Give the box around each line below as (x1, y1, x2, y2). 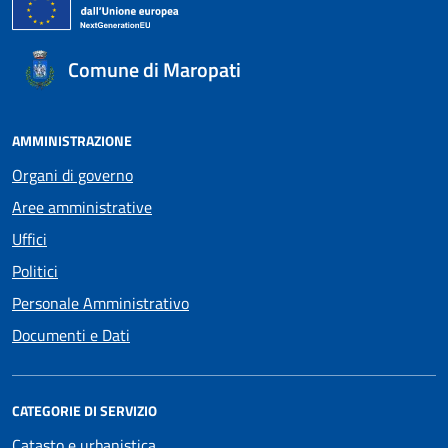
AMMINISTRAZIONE (12, 130, 132, 151)
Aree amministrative (12, 195, 152, 219)
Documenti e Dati (12, 323, 130, 347)
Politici (12, 259, 58, 283)
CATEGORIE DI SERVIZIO (12, 400, 157, 421)
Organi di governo (12, 163, 133, 187)
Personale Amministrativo (12, 291, 189, 315)
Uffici (12, 227, 47, 251)
